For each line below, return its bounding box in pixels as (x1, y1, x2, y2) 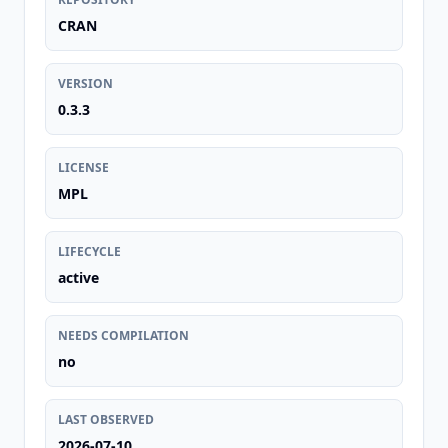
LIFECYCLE (58, 243, 121, 260)
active (58, 268, 99, 287)
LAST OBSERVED (58, 411, 154, 428)
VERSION (58, 75, 113, 92)
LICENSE (58, 159, 109, 176)
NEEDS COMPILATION (58, 327, 189, 344)
